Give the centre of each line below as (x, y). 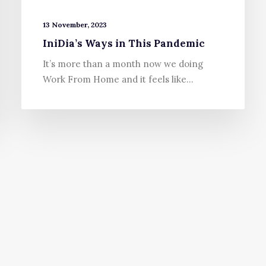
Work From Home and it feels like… (118, 80)
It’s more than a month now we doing (123, 64)
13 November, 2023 (75, 25)
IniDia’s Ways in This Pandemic (124, 44)
